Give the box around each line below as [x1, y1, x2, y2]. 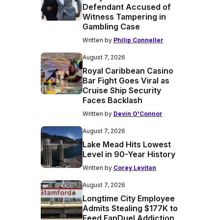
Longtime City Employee [82, 193, 175, 203]
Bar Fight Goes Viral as [82, 76, 169, 85]
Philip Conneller [113, 36, 164, 44]
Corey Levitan [113, 164, 156, 171]
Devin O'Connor [113, 110, 163, 117]
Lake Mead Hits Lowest [82, 139, 171, 149]
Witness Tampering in [82, 12, 166, 22]
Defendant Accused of [82, 2, 171, 12]
